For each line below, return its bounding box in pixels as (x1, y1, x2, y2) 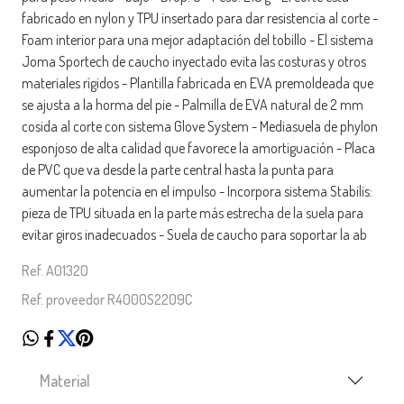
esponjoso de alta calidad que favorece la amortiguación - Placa (22, 139, 375, 158)
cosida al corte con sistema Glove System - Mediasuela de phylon (22, 117, 378, 136)
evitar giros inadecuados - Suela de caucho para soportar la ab (22, 225, 367, 244)
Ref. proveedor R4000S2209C (22, 290, 192, 309)
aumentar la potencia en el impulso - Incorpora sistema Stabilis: (22, 182, 372, 201)
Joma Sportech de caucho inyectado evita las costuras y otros (22, 52, 366, 71)
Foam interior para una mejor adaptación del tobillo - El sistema (22, 31, 373, 50)
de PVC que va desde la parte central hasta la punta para (22, 161, 334, 179)
